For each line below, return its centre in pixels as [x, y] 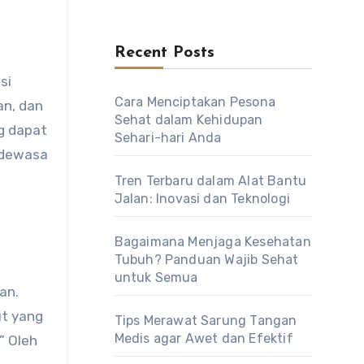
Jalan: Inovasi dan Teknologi [202, 199]
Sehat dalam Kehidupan [188, 120]
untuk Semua [156, 277]
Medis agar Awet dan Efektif [204, 338]
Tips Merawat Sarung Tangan [206, 321]
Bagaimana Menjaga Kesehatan [212, 242]
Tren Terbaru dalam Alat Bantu [210, 181]
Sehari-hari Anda [168, 138]
